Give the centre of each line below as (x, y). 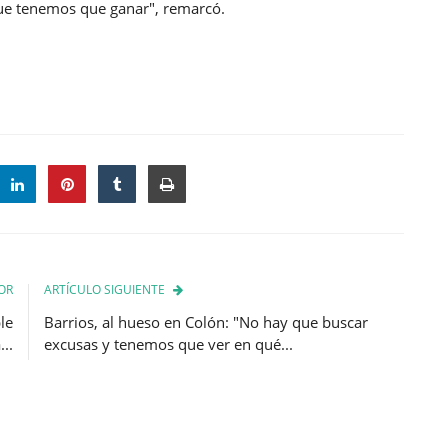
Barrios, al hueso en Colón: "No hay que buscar (206, 321)
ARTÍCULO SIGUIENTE (104, 289)
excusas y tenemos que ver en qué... (168, 343)
